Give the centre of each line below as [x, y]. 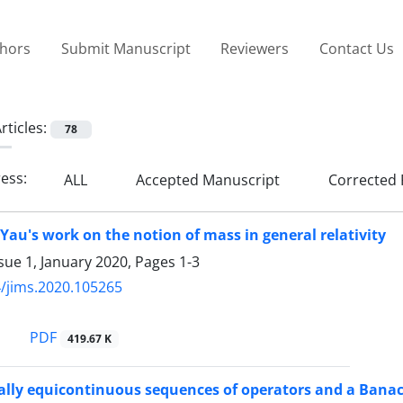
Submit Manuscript [125, 48]
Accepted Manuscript [206, 179]
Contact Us [356, 48]
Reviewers [255, 48]
